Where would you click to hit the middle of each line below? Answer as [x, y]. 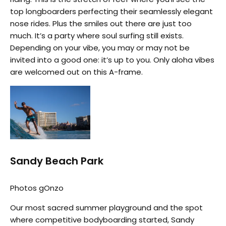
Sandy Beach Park [57, 161]
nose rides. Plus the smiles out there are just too [101, 23]
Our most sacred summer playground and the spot [106, 207]
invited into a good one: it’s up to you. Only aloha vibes [112, 60]
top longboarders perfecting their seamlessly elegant [111, 11]
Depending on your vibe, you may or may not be [100, 47]
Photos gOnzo [37, 188]
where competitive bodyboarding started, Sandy [102, 219]
